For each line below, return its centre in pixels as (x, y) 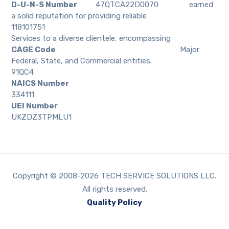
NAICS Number (40, 83)
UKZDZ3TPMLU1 (42, 117)
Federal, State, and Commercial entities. (82, 61)
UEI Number (35, 106)
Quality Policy (114, 202)
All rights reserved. (114, 189)
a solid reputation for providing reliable (79, 16)
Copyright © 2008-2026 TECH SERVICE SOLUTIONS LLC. (114, 176)
